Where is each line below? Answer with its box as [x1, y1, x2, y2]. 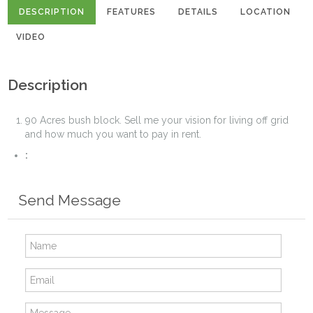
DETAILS [178, 6, 219, 17]
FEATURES [107, 6, 156, 17]
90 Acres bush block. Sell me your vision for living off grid [25, 114, 289, 126]
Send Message [18, 191, 122, 209]
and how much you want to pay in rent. [25, 128, 202, 140]
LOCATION [240, 6, 291, 17]
